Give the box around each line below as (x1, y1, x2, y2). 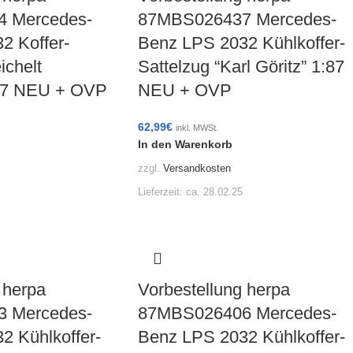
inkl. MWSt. (175, 123, 218, 133)
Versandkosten (162, 162, 231, 174)
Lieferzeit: (137, 186, 186, 198)
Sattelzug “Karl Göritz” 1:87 (137, 57, 344, 77)
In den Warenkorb (137, 138, 232, 151)
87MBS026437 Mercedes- (137, 9, 336, 30)
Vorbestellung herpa (137, 279, 290, 299)
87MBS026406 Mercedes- (137, 303, 336, 323)
